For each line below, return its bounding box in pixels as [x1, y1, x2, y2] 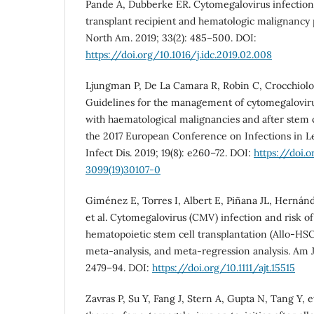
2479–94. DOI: [86, 261, 152, 274]
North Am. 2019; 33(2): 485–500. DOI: [86, 31, 257, 44]
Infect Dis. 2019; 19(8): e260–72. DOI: [86, 146, 254, 159]
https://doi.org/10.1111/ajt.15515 [152, 261, 295, 274]
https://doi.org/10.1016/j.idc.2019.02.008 [86, 48, 272, 61]
